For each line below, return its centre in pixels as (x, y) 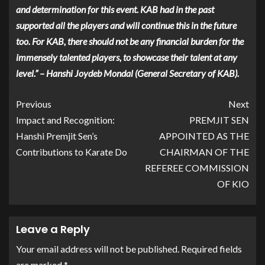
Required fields (211, 248)
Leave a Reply (53, 229)
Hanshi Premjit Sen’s (57, 135)
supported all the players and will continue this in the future (126, 25)
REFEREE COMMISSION (197, 167)
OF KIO (233, 183)
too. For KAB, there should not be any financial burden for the (130, 41)
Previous (34, 104)
